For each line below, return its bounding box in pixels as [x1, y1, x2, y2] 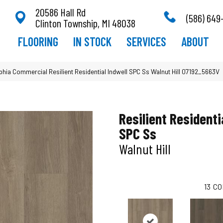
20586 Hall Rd [35, 5, 86, 18]
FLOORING [17, 34, 58, 49]
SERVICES [126, 34, 166, 49]
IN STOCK [73, 34, 111, 49]
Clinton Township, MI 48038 [35, 16, 135, 29]
